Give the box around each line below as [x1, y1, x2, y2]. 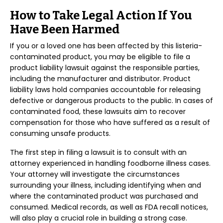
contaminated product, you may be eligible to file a [10, 52, 190, 62]
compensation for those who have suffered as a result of [10, 117, 210, 127]
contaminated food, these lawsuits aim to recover [10, 107, 186, 116]
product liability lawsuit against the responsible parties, [10, 63, 200, 73]
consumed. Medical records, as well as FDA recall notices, [10, 202, 208, 212]
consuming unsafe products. [10, 128, 111, 138]
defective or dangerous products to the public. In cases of [10, 96, 213, 106]
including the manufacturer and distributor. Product [10, 74, 191, 84]
